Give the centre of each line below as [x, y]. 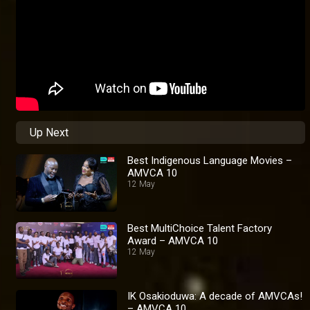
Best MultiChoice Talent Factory [200, 228]
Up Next [49, 133]
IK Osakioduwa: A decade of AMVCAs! [215, 296]
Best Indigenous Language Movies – [210, 161]
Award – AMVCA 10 [173, 240]
